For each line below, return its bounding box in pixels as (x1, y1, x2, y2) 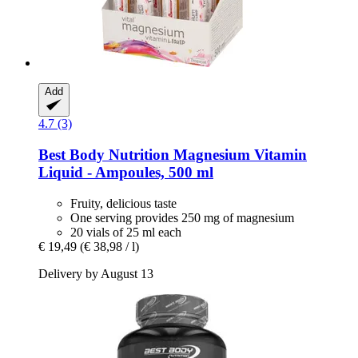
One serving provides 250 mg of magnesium (70, 210, 294, 225)
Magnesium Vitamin (169, 145, 307, 163)
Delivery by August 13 (38, 266, 153, 280)
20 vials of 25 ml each (70, 225, 181, 239)
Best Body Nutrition (38, 145, 169, 163)
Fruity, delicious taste (70, 196, 177, 210)
